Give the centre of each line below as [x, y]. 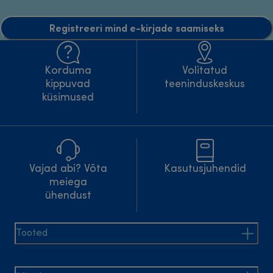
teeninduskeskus [205, 85]
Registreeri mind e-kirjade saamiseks [136, 28]
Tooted [32, 234]
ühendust [68, 196]
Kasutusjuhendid [205, 169]
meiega [68, 183]
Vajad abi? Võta [68, 169]
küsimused [68, 98]
